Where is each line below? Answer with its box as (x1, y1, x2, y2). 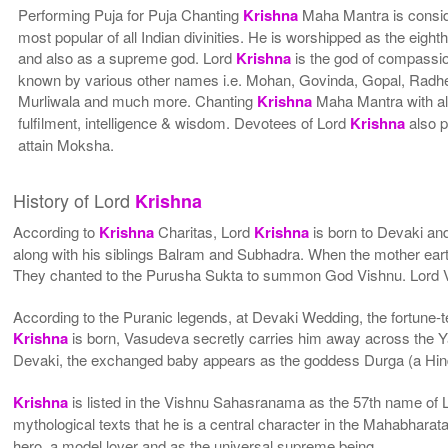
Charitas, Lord (154, 220, 255, 242)
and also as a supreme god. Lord (18, 46, 237, 68)
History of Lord (13, 186, 136, 213)
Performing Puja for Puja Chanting (18, 3, 244, 25)
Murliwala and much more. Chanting (18, 89, 258, 111)
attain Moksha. (18, 133, 115, 155)
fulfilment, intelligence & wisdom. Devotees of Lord (18, 111, 351, 133)
